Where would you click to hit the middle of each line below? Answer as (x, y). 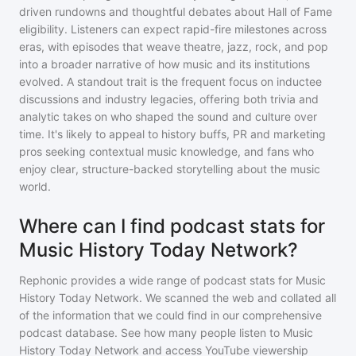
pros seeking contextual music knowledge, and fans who (166, 152)
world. (35, 187)
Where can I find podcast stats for (172, 226)
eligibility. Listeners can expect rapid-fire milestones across (173, 29)
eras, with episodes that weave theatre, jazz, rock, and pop (174, 47)
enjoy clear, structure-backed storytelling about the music (170, 169)
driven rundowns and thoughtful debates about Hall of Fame (176, 12)
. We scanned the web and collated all (238, 298)
